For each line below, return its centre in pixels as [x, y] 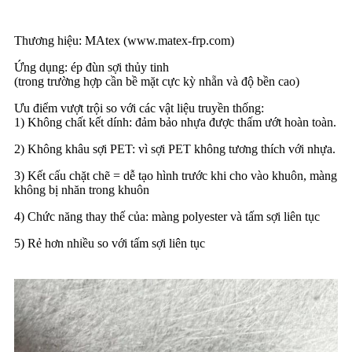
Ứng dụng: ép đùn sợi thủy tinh [92, 68]
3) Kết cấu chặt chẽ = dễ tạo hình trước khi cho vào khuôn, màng [176, 176]
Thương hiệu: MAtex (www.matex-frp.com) [124, 41]
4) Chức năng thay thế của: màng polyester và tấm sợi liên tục [167, 217]
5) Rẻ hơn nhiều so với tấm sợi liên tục [110, 244]
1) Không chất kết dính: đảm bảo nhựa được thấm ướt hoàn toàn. [175, 123]
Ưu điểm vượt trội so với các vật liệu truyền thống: [139, 108]
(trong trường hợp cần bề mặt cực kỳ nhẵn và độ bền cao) [157, 82]
